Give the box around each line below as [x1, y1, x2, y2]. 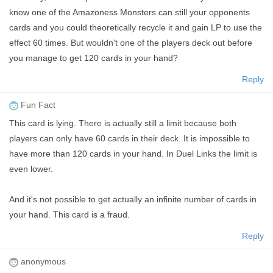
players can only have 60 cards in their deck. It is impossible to [9, 133, 250, 143]
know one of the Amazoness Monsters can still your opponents [9, 7, 250, 17]
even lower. [9, 163, 53, 174]
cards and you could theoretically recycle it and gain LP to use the [9, 22, 262, 32]
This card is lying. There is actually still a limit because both [9, 118, 236, 128]
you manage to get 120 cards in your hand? [9, 52, 178, 63]
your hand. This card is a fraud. [9, 209, 130, 219]
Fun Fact [18, 99, 55, 110]
